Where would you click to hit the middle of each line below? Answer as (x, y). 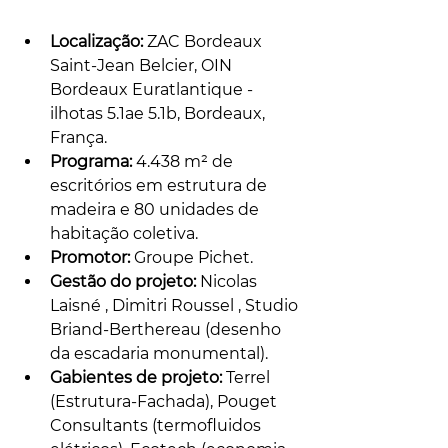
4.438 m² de (184, 161)
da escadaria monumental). (159, 353)
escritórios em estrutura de (160, 185)
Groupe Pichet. (191, 257)
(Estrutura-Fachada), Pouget (165, 401)
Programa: (91, 161)
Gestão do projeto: (125, 281)
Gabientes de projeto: (136, 377)
